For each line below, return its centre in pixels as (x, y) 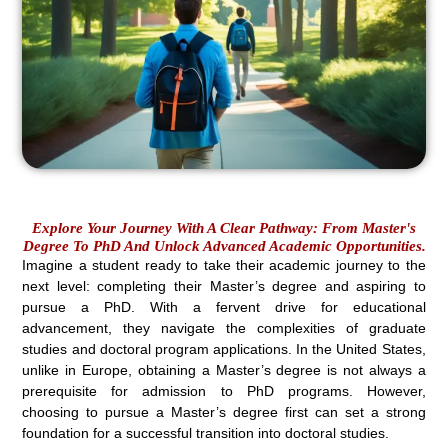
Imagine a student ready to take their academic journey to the (224, 264)
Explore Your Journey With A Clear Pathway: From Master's (224, 227)
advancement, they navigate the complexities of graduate (224, 327)
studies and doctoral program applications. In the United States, (224, 348)
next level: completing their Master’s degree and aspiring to (224, 285)
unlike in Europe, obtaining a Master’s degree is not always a (224, 369)
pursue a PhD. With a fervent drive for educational (224, 306)
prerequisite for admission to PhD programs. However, (224, 390)
